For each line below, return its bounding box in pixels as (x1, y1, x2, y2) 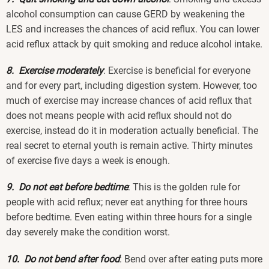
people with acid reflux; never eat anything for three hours (6, 196, 247, 208)
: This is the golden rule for (128, 181, 240, 193)
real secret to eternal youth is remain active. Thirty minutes (6, 140, 253, 152)
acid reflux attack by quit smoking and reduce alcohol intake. (6, 38, 262, 50)
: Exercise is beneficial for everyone (103, 65, 250, 77)
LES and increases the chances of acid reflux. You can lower (6, 23, 259, 35)
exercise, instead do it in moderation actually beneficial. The (6, 125, 258, 137)
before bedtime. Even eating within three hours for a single (6, 211, 252, 223)
